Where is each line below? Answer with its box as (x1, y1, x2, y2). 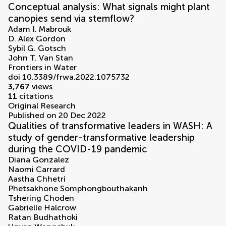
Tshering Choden (8, 193, 74, 203)
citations (17, 91, 53, 101)
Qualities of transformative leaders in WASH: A (8, 120, 212, 132)
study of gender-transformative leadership (8, 132, 195, 144)
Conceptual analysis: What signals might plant (8, 1, 210, 13)
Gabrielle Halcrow (8, 203, 76, 213)
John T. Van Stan (8, 53, 73, 63)
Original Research (8, 101, 76, 111)
